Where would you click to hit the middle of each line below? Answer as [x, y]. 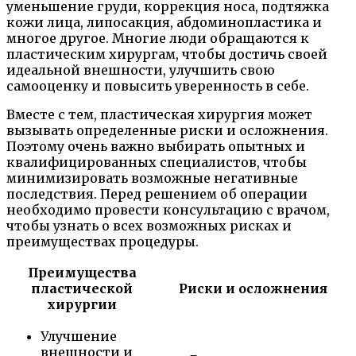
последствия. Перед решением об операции [157, 194]
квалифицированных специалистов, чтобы [157, 163]
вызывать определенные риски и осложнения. [167, 131]
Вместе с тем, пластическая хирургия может [159, 115]
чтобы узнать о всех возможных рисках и [149, 226]
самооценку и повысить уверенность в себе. [158, 86]
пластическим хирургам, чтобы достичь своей [167, 54]
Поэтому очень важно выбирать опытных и [156, 147]
